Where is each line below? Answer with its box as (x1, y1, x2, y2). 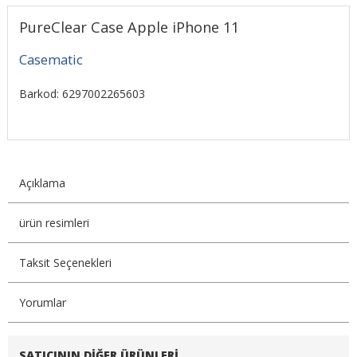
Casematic (18, 50, 83, 69)
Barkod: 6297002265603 (18, 86, 145, 102)
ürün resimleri (18, 214, 89, 230)
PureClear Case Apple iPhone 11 (18, 18, 239, 37)
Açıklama (18, 175, 65, 190)
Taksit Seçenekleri (18, 254, 112, 270)
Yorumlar (18, 294, 66, 310)
